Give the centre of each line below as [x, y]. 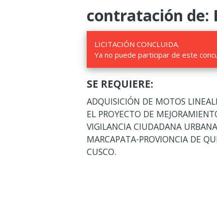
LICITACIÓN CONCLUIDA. [137, 44]
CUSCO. [101, 152]
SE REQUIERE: [120, 84]
